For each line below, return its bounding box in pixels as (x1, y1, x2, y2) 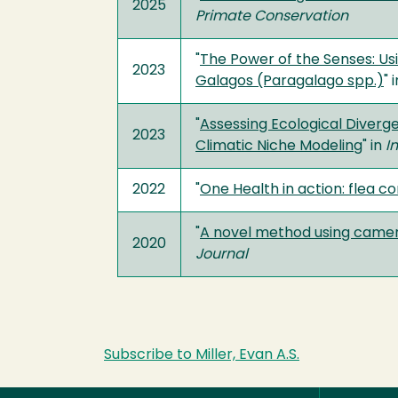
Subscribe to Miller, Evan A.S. (104, 348, 299, 362)
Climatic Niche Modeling (195, 139, 362, 154)
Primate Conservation (195, 10, 348, 24)
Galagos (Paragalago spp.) (195, 75, 384, 89)
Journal (195, 248, 248, 262)
